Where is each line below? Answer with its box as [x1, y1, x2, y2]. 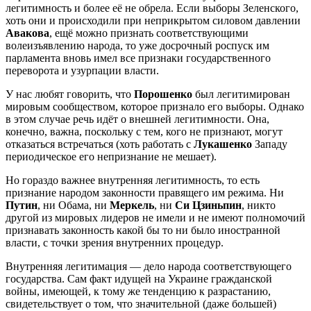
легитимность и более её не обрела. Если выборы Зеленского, [6, 2, 299, 15]
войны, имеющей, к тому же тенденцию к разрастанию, [6, 285, 271, 298]
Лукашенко [194, 138, 252, 151]
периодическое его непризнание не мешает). [6, 151, 217, 163]
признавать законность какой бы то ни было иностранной [6, 224, 280, 237]
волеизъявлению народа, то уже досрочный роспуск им [6, 40, 269, 52]
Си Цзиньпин [175, 199, 242, 212]
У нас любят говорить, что [6, 88, 134, 101]
